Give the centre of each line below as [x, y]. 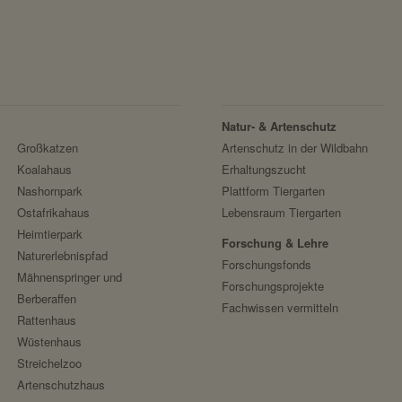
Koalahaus [45, 170]
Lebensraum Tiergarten [281, 213]
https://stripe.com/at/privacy [215, 29]
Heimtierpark [50, 234]
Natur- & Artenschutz [279, 127]
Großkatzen [48, 148]
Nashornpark [50, 191]
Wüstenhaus [50, 342]
